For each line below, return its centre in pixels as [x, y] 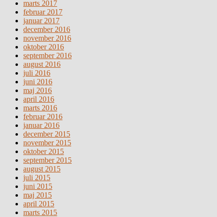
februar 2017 [43, 12]
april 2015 [39, 203]
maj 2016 [38, 90]
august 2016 [42, 64]
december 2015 [47, 134]
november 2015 [47, 142]
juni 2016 [38, 81]
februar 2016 [43, 116]
